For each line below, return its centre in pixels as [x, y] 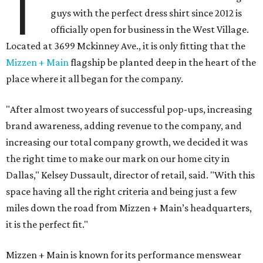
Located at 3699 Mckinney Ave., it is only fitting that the [126, 46]
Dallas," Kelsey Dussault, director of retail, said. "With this [130, 175]
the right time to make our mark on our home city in [118, 159]
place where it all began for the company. [95, 79]
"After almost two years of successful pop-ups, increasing [129, 109]
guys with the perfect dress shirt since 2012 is [146, 13]
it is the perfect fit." [47, 225]
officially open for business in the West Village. [150, 30]
